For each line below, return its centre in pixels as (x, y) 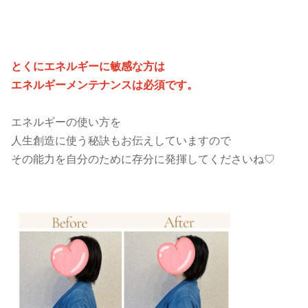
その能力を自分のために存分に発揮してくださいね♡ (143, 159)
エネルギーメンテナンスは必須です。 (104, 85)
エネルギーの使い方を (66, 122)
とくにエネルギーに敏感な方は (88, 67)
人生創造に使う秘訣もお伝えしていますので (121, 141)
